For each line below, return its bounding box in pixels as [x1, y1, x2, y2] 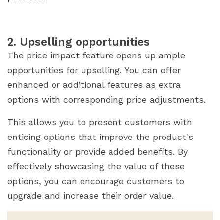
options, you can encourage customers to [7, 176, 184, 187]
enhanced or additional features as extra [7, 80, 181, 90]
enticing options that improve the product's [7, 132, 193, 142]
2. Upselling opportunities [7, 35, 153, 49]
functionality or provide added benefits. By [7, 146, 188, 157]
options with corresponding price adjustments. [7, 94, 206, 105]
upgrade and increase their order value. [7, 191, 174, 201]
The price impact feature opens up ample [7, 50, 185, 61]
